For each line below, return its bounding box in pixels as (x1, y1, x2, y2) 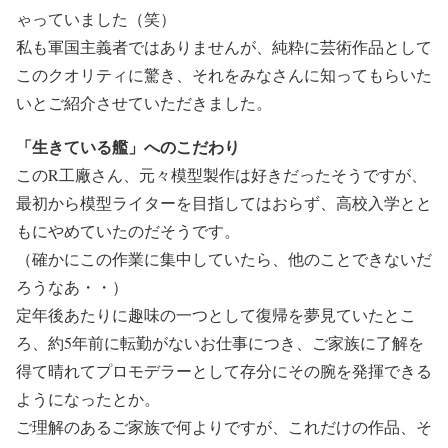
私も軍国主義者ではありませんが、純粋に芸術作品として (16, 35, 432, 57)
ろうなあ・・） (16, 275, 128, 297)
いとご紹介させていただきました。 (16, 91, 272, 113)
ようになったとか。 (16, 387, 160, 409)
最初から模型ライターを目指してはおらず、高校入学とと (16, 191, 432, 213)
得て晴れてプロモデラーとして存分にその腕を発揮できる (16, 359, 432, 381)
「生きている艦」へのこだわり (16, 134, 240, 158)
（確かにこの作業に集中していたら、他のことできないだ (16, 247, 432, 269)
